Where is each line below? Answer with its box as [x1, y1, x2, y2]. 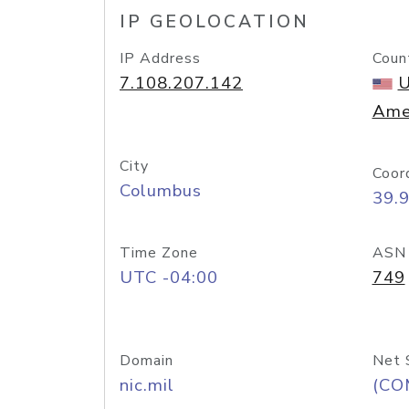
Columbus [120, 179, 202, 203]
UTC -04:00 [120, 266, 218, 289]
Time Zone [120, 243, 198, 263]
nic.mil [120, 373, 174, 397]
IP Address [120, 48, 201, 68]
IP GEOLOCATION [120, 10, 309, 34]
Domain [120, 351, 173, 371]
